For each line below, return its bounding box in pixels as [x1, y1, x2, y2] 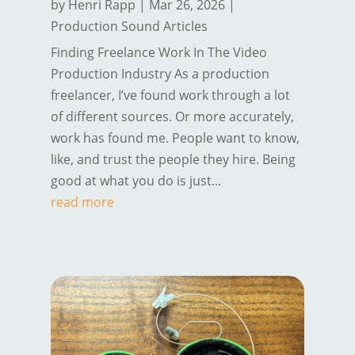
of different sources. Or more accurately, [50, 108, 294, 126]
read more [50, 193, 114, 212]
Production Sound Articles [50, 17, 208, 36]
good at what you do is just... [50, 172, 221, 190]
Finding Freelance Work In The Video [50, 44, 267, 62]
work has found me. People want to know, [50, 129, 300, 147]
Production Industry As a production [50, 65, 269, 83]
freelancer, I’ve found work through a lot [50, 86, 290, 105]
